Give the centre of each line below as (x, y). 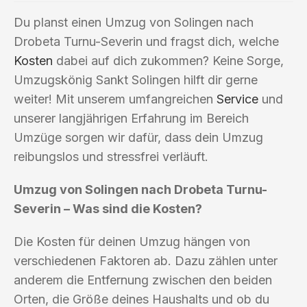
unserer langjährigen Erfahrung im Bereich (131, 118)
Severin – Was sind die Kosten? (108, 208)
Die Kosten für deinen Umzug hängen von (132, 241)
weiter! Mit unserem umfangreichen (115, 99)
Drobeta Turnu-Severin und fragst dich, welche (146, 41)
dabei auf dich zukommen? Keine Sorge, (168, 60)
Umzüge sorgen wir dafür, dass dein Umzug (138, 137)
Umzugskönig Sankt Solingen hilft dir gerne (136, 79)
